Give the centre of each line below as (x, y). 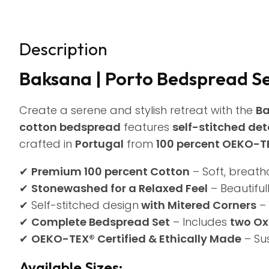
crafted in (47, 144)
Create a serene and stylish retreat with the (138, 110)
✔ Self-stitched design (79, 205)
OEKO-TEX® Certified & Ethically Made (136, 239)
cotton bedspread (70, 127)
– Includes (200, 222)
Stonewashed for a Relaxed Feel (119, 188)
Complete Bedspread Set (101, 222)
